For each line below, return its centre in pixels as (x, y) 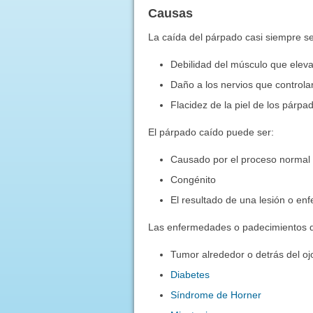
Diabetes (190, 274)
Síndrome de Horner (216, 294)
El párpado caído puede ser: (211, 132)
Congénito (194, 179)
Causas (170, 13)
